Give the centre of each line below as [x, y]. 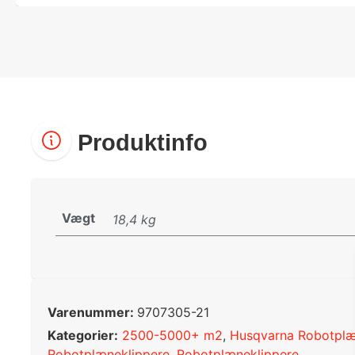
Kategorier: [83, 335]
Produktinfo [139, 143]
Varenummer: [92, 312]
